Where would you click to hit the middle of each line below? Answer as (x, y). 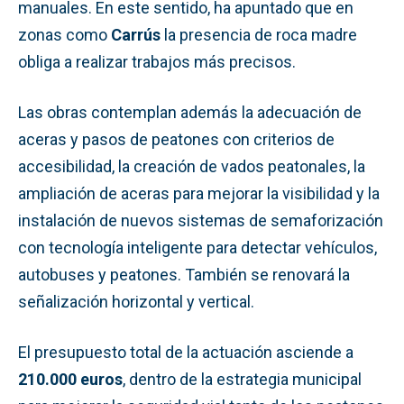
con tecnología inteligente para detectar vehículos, (197, 247)
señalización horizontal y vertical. (136, 301)
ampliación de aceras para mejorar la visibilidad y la (199, 193)
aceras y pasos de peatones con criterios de (176, 139)
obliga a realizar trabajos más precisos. (157, 61)
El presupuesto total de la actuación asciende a (186, 352)
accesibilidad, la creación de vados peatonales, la (192, 166)
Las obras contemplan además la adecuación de (190, 112)
